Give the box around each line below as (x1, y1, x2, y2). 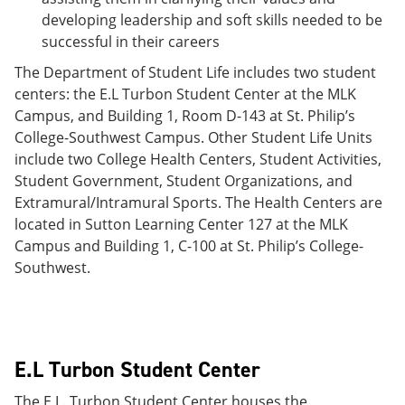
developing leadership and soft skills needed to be (42, 10, 382, 30)
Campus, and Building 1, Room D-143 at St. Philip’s (14, 106, 355, 126)
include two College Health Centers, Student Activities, (14, 149, 381, 169)
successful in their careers (42, 32, 220, 52)
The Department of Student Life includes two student (14, 62, 376, 82)
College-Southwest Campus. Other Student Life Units (14, 127, 372, 147)
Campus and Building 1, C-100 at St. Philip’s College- (14, 236, 363, 256)
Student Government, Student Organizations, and (14, 171, 353, 191)
